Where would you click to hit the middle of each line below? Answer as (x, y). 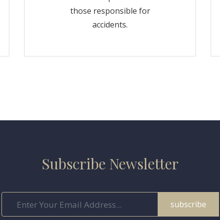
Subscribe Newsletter (110, 164)
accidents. (110, 25)
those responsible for (110, 11)
